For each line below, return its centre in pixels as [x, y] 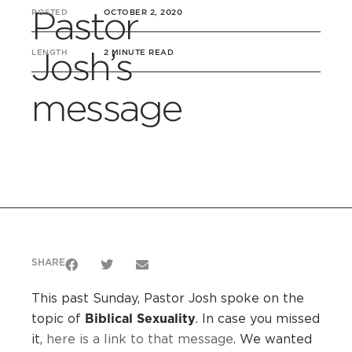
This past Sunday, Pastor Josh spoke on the [168, 299]
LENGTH [49, 51]
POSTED [49, 11]
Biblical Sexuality [140, 319]
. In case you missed [258, 319]
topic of [58, 319]
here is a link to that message [140, 339]
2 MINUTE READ [139, 51]
